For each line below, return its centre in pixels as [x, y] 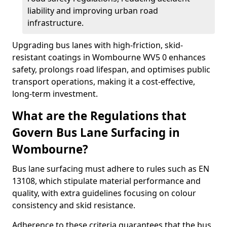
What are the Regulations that [99, 116]
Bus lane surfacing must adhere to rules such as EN [111, 169]
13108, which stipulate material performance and [106, 181]
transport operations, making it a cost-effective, [104, 82]
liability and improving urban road [93, 11]
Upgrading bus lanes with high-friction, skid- [98, 45]
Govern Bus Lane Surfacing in [96, 133]
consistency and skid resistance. [74, 205]
